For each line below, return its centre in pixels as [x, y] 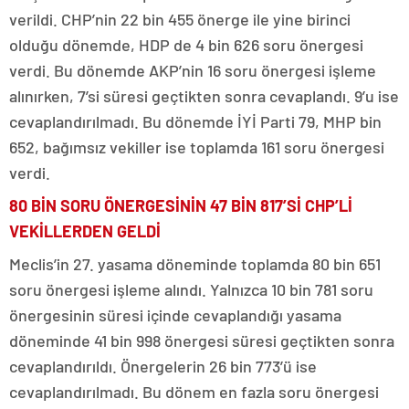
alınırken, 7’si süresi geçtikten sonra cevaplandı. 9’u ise [204, 96]
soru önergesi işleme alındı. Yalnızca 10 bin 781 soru [191, 289]
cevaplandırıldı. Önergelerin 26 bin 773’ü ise [163, 366]
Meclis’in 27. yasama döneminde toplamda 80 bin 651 [195, 264]
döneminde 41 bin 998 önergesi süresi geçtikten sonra [202, 341]
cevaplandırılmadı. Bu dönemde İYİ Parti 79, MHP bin [195, 121]
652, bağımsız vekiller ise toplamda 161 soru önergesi [197, 147]
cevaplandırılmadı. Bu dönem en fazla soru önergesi [194, 392]
